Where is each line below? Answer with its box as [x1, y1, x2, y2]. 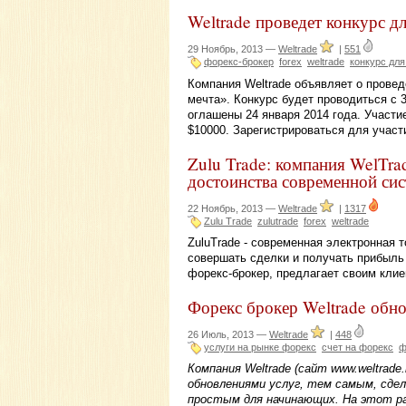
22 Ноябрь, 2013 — [188, 202, 278, 214]
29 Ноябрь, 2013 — [188, 43, 278, 55]
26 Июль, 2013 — [188, 328, 269, 340]
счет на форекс [322, 341, 393, 353]
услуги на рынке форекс [204, 341, 316, 353]
